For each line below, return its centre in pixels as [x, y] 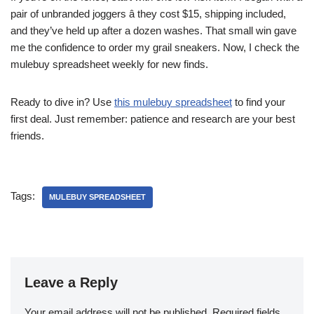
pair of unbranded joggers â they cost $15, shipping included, [148, 14]
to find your [259, 102]
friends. [27, 136]
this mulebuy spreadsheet [173, 102]
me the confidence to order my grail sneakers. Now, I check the [155, 47]
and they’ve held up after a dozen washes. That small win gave [153, 30]
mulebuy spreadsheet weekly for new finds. [109, 64]
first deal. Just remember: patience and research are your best [153, 119]
